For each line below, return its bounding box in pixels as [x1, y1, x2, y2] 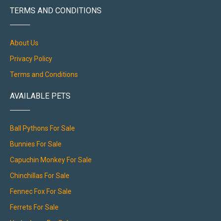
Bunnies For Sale [10, 140, 62, 148]
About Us [10, 39, 38, 47]
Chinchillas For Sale [10, 172, 70, 180]
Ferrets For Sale [10, 203, 59, 212]
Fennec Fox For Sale [10, 187, 72, 196]
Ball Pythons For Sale [10, 124, 75, 133]
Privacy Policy [10, 55, 52, 63]
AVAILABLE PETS [10, 91, 71, 101]
